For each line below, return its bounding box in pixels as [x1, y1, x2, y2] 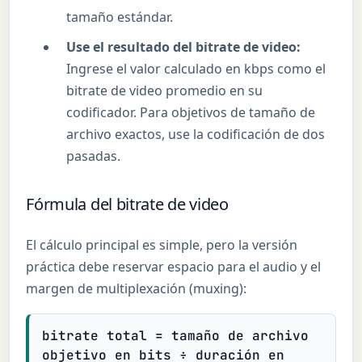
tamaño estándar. [66, 8, 174, 27]
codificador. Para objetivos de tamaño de [66, 103, 316, 122]
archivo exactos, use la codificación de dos [66, 125, 326, 144]
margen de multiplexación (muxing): [26, 279, 247, 297]
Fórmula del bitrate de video [26, 192, 229, 215]
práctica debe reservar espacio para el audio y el [26, 257, 322, 276]
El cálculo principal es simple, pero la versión [26, 235, 298, 254]
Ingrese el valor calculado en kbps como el [66, 60, 326, 78]
